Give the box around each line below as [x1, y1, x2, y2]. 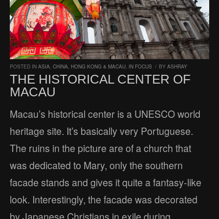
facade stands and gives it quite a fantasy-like [10, 175, 201, 189]
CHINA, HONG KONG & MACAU [53, 63, 126, 70]
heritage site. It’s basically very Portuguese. [10, 124, 193, 138]
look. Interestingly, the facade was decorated [10, 192, 197, 206]
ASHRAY [167, 63, 187, 70]
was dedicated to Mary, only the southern [10, 158, 183, 172]
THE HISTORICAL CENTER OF [10, 71, 191, 87]
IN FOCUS [129, 63, 152, 70]
